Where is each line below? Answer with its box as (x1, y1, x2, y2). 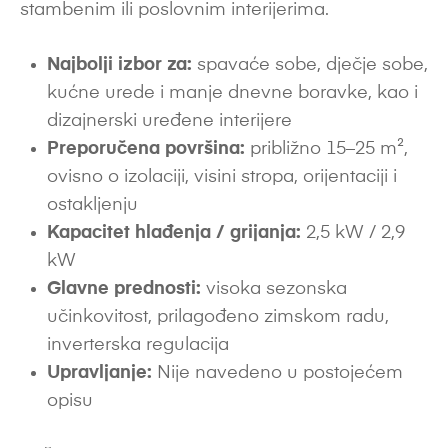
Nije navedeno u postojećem (152, 363, 403, 382)
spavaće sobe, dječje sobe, (192, 55, 428, 74)
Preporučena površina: (47, 139, 245, 158)
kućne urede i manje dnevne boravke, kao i (47, 83, 418, 102)
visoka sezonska (201, 279, 347, 298)
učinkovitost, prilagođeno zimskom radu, (47, 307, 389, 326)
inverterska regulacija (47, 335, 229, 354)
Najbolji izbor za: (47, 55, 192, 74)
